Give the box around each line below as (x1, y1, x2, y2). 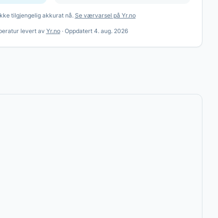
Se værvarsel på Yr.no (74, 12, 136, 19)
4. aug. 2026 (93, 27, 128, 35)
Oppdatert (64, 27, 94, 35)
